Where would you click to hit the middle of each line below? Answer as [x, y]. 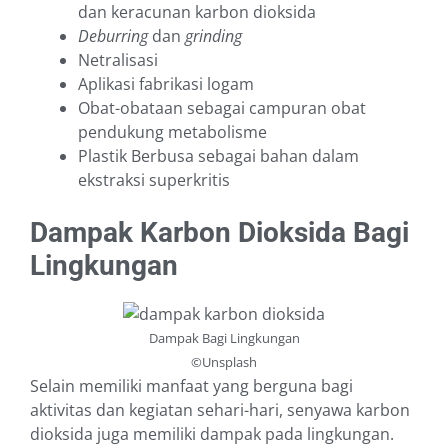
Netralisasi [118, 60]
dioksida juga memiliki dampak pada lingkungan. [212, 434]
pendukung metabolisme [174, 132]
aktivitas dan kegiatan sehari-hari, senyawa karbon [220, 410]
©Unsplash [224, 362]
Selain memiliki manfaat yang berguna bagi [191, 386]
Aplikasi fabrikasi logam [166, 84]
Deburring [115, 36]
